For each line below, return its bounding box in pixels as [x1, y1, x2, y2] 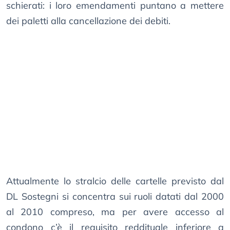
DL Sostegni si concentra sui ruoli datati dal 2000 [6, 190, 224, 203]
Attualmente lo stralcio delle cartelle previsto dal [6, 175, 224, 187]
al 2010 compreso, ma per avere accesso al [6, 206, 224, 218]
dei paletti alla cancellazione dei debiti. [6, 15, 170, 27]
